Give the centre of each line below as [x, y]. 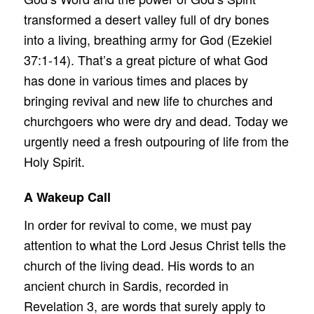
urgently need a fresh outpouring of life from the [156, 141]
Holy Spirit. [54, 161]
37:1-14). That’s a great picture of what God [145, 59]
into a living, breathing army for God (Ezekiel [148, 39]
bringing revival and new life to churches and [148, 100]
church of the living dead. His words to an [139, 265]
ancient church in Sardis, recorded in [126, 286]
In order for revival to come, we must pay [137, 225]
